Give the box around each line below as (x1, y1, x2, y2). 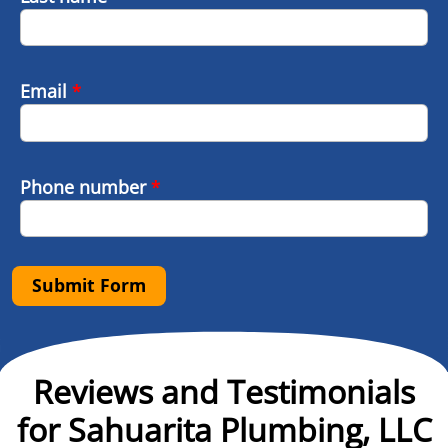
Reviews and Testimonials (33, 369, 415, 414)
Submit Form (32, 273, 146, 298)
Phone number (20, 174, 151, 199)
